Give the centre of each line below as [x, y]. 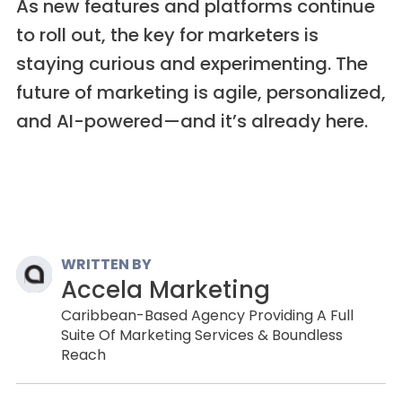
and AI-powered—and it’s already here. [192, 122]
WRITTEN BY [107, 265]
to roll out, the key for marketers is [167, 35]
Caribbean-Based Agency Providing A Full [208, 316]
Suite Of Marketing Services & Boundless [202, 336]
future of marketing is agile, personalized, [201, 93]
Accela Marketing [166, 290]
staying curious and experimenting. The [192, 64]
